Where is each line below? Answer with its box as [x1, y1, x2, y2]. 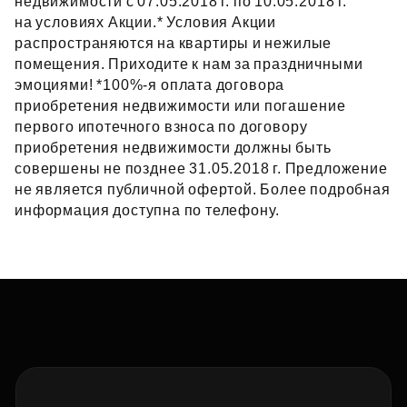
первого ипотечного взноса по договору [15, 119, 308, 134]
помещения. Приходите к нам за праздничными [15, 56, 363, 72]
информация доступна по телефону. [15, 203, 280, 218]
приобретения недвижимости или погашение [15, 98, 346, 114]
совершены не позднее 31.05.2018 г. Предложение [15, 161, 388, 176]
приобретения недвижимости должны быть [15, 140, 332, 155]
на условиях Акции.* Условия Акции [15, 15, 277, 30]
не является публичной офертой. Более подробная [15, 182, 391, 197]
